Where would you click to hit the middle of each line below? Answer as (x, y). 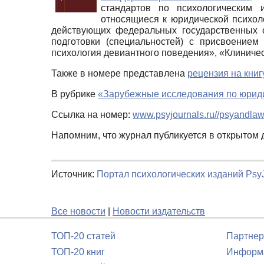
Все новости (78, 211)
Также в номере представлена (119, 73)
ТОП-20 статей (83, 236)
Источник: (74, 174)
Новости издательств (159, 211)
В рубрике (75, 94)
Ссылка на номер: (92, 114)
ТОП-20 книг (78, 252)
